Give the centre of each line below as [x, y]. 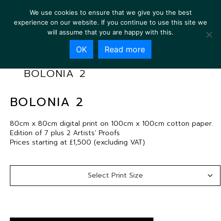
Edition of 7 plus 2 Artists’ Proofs [65, 133]
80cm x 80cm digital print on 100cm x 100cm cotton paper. [111, 124]
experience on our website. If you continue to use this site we [110, 22]
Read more [125, 49]
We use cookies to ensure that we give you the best [110, 12]
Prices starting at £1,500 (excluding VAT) [77, 142]
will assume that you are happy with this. [110, 32]
